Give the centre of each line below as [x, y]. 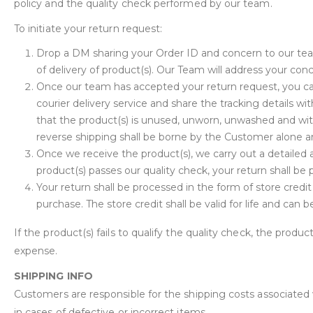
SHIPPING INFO [53, 276]
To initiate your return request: [88, 28]
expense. [36, 250]
